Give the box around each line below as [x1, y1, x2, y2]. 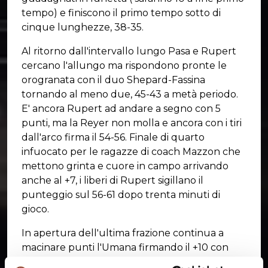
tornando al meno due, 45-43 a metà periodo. [22, 88, 238, 100]
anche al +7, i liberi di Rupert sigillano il [22, 174, 203, 186]
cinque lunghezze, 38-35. [22, 21, 144, 33]
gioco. [22, 203, 49, 215]
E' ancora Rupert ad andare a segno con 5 [22, 102, 221, 114]
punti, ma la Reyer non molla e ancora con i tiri [22, 117, 242, 129]
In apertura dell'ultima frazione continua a [22, 227, 224, 239]
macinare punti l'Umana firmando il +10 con [22, 241, 229, 253]
